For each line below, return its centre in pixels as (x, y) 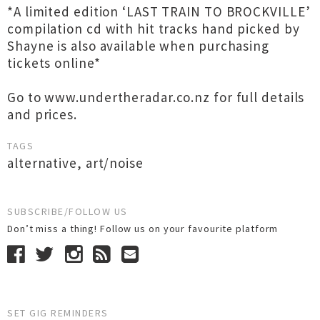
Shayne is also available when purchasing (138, 46)
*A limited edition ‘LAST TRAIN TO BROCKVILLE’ (159, 11)
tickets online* (54, 63)
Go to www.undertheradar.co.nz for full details (156, 97)
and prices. (42, 114)
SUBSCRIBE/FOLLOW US (67, 211)
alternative (42, 163)
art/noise (114, 163)
